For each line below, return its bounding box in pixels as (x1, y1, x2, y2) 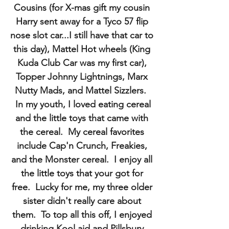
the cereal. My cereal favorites (19, 126, 144, 138)
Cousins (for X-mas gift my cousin (14, 2, 150, 13)
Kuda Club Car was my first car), (17, 57, 147, 68)
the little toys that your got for (20, 168, 143, 179)
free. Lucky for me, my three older (11, 181, 152, 193)
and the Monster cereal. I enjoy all (11, 154, 152, 165)
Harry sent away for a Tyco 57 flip (15, 16, 148, 27)
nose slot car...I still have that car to (10, 30, 153, 41)
